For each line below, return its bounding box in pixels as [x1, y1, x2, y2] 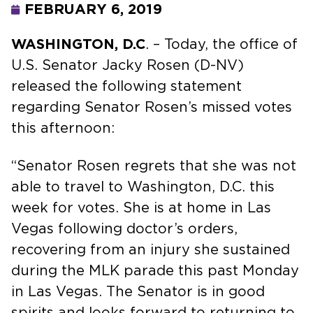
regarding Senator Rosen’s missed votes [11, 100, 292, 115]
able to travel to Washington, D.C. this [11, 180, 275, 194]
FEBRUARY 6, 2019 [24, 2, 162, 17]
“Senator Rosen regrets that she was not [11, 159, 296, 173]
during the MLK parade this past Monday [11, 263, 299, 278]
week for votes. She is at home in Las [11, 201, 271, 215]
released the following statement [11, 79, 242, 94]
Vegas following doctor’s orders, [11, 221, 238, 236]
